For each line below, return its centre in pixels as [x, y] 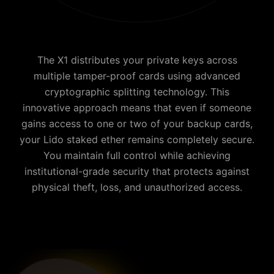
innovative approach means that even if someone [137, 107]
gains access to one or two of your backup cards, [137, 123]
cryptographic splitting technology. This [137, 91]
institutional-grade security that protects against [137, 171]
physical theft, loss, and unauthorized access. [137, 187]
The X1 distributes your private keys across [137, 60]
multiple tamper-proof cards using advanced [137, 76]
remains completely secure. [190, 139]
